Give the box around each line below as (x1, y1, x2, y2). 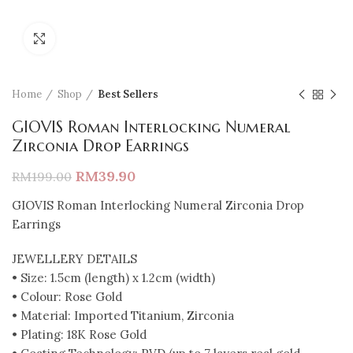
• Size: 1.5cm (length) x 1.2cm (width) (12, 270, 215, 285)
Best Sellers (98, 87, 158, 101)
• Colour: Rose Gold (12, 289, 122, 304)
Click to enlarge (55, 32, 136, 45)
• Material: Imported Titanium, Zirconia (12, 308, 234, 323)
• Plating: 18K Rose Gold (12, 327, 147, 342)
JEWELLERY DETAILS (12, 251, 137, 266)
